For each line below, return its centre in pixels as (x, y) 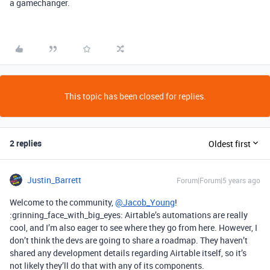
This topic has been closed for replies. (135, 96)
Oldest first (230, 143)
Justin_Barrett (54, 180)
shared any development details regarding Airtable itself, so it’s (128, 253)
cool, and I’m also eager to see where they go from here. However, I (133, 228)
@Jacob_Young (145, 202)
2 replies (26, 143)
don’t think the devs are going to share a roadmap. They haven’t (129, 240)
